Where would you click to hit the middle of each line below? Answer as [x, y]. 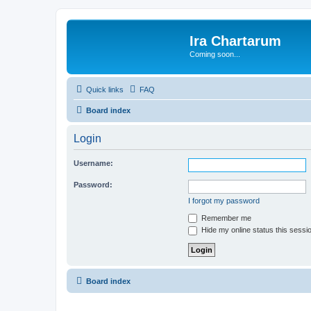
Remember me [225, 218]
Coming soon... [215, 54]
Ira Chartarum [235, 41]
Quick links [105, 89]
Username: [93, 163]
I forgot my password [224, 200]
